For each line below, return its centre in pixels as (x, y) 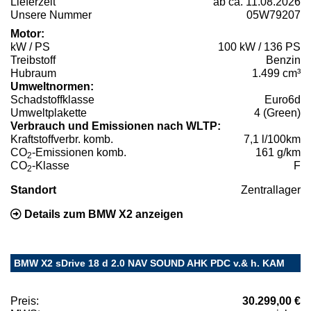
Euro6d (283, 99)
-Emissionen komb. (79, 152)
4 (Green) (277, 112)
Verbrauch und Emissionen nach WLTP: (116, 126)
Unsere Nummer (51, 15)
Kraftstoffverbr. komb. (62, 139)
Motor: (27, 33)
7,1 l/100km (272, 139)
